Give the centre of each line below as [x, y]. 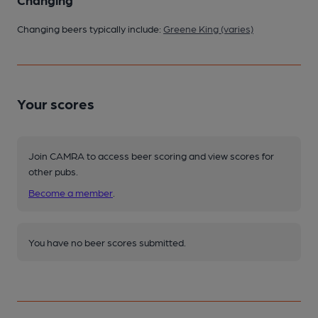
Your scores [56, 103]
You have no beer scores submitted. [107, 242]
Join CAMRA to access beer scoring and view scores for [151, 155]
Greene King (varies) [208, 28]
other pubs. [53, 171]
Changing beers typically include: [90, 28]
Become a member [71, 192]
